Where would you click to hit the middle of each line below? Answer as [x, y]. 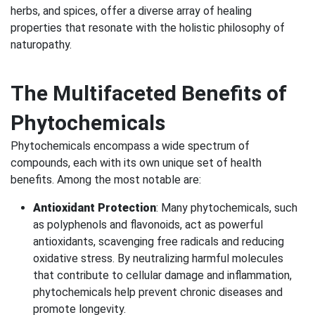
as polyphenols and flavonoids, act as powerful [148, 224]
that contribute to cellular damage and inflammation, [162, 275]
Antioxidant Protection [95, 207]
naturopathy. [41, 44]
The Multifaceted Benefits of [149, 93]
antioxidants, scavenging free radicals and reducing [159, 241]
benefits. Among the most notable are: [106, 179]
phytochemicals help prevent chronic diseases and [158, 292]
